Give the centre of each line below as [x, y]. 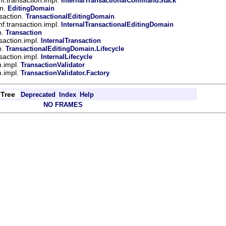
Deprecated [38, 94]
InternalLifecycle [67, 56]
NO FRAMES [63, 104]
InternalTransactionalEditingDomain [117, 24]
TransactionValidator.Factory [65, 73]
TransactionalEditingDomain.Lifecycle [65, 48]
